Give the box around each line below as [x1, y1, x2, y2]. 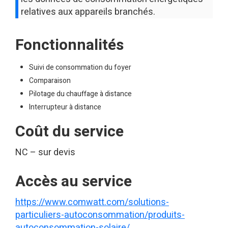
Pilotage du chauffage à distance [29, 88, 132, 99]
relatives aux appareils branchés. [21, 5, 155, 19]
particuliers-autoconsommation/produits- [15, 208, 185, 222]
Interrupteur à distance [29, 101, 101, 112]
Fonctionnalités [15, 34, 124, 56]
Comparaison [29, 75, 71, 86]
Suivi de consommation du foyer [29, 62, 131, 73]
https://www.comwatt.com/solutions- [15, 195, 169, 209]
